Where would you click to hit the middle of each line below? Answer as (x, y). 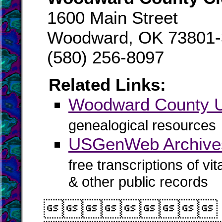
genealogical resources (142, 125)
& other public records (138, 184)
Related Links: (107, 84)
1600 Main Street (112, 18)
